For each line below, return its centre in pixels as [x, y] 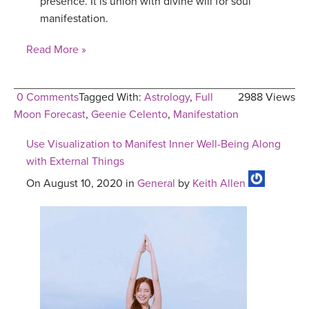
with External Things [75, 162]
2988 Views [267, 98]
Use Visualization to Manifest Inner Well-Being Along [153, 144]
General [156, 184]
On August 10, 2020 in [82, 184]
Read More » [56, 50]
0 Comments [48, 98]
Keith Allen [219, 184]
